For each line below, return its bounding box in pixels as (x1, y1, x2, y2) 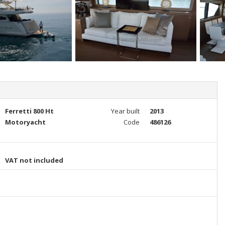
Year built (110, 106, 140, 116)
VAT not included (5, 156, 63, 165)
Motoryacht (5, 118, 46, 127)
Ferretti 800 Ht (5, 106, 54, 116)
